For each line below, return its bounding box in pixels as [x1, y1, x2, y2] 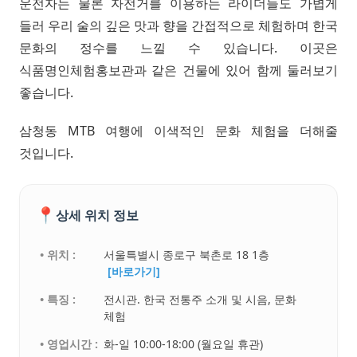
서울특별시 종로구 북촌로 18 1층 [104, 247, 270, 263]
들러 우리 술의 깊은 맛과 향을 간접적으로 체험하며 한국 [19, 17, 338, 35]
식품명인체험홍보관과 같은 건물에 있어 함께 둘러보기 [19, 61, 338, 80]
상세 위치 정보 [56, 206, 139, 224]
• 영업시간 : [40, 336, 99, 352]
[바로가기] [108, 264, 161, 280]
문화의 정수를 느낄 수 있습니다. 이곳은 [19, 39, 338, 57]
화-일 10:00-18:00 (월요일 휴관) [104, 336, 264, 352]
